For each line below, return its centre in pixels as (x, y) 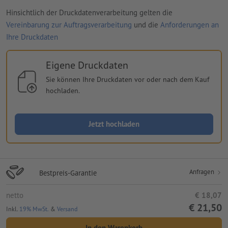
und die (146, 24)
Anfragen (203, 172)
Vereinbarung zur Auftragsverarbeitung (69, 24)
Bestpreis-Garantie (68, 173)
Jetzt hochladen (114, 124)
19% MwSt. (34, 209)
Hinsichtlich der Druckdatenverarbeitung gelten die (89, 12)
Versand (67, 209)
